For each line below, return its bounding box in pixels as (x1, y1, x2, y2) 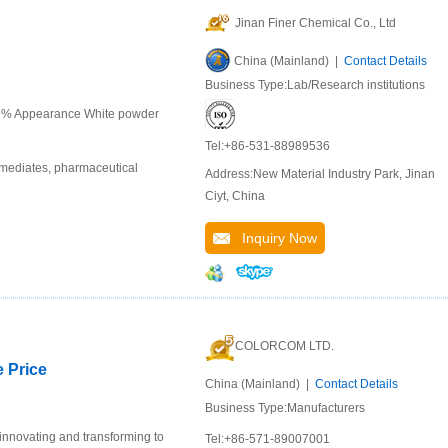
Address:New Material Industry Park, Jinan (205, 167, 435, 182)
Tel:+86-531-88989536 (205, 139, 330, 154)
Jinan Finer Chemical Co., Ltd (235, 16, 396, 31)
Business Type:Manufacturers (205, 401, 365, 416)
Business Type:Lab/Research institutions (205, 78, 425, 93)
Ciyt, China (205, 189, 265, 204)
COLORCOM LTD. (235, 339, 334, 354)
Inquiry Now (230, 230, 317, 247)
